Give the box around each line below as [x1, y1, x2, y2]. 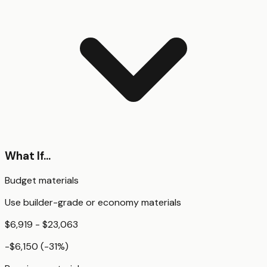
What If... [5, 148, 51, 163]
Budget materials [5, 174, 79, 187]
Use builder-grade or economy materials [5, 196, 181, 209]
